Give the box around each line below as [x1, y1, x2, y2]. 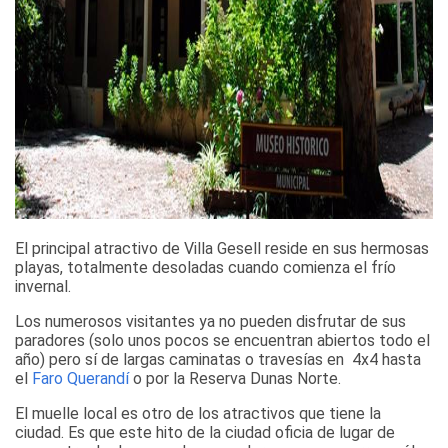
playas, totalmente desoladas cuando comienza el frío [15, 257, 396, 277]
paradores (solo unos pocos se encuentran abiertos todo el [15, 330, 430, 350]
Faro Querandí [32, 368, 129, 388]
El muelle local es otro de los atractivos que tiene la [15, 403, 381, 423]
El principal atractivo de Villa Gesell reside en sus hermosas [15, 238, 429, 258]
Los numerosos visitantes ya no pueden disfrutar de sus [15, 311, 406, 331]
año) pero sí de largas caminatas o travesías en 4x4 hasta [15, 349, 421, 369]
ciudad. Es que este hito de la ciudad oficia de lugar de [15, 422, 395, 442]
